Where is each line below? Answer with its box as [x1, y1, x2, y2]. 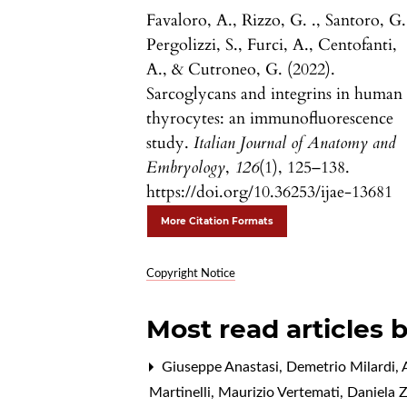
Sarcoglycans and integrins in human [146, 83, 403, 106]
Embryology [146, 156, 226, 180]
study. [146, 132, 194, 155]
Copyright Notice [146, 268, 236, 281]
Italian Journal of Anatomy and [194, 132, 397, 155]
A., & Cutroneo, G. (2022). [146, 58, 336, 82]
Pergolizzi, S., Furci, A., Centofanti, [146, 34, 398, 57]
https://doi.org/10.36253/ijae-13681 [146, 181, 393, 204]
